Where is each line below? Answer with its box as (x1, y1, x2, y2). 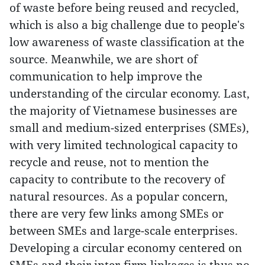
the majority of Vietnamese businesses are (9, 103, 237, 118)
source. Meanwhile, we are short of (9, 51, 198, 66)
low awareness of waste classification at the (9, 34, 244, 49)
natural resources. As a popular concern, (9, 189, 228, 203)
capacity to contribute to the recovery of (9, 172, 225, 186)
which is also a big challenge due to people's (9, 17, 245, 32)
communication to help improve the (9, 69, 202, 83)
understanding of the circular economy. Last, (9, 86, 250, 101)
